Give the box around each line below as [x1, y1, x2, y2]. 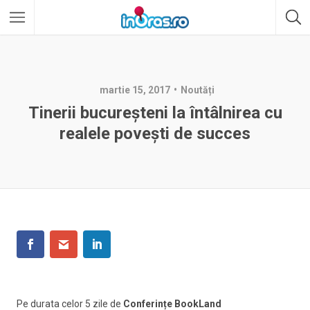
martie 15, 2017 [99, 84, 170, 95]
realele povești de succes [60, 124, 250, 143]
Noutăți [180, 84, 215, 95]
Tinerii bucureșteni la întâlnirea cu [28, 103, 282, 122]
